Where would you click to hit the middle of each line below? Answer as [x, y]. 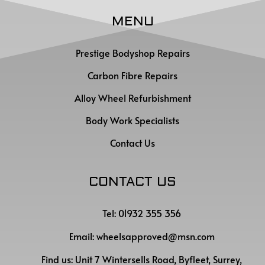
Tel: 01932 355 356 [142, 213]
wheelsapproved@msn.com [155, 236]
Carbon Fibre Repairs [132, 75]
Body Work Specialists [132, 120]
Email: [83, 236]
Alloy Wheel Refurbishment [132, 98]
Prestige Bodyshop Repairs [132, 53]
